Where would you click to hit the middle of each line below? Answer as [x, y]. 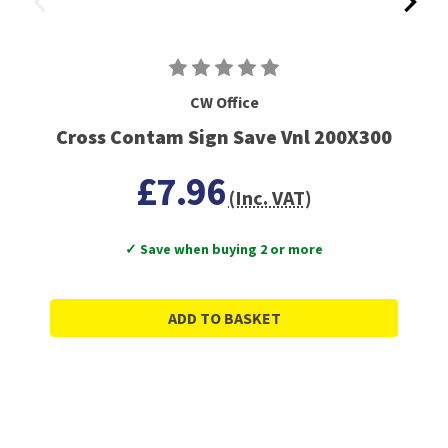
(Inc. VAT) [270, 198]
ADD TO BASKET [224, 318]
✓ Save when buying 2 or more [224, 249]
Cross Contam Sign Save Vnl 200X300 [224, 137]
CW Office [224, 102]
